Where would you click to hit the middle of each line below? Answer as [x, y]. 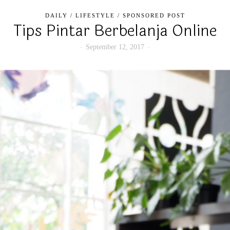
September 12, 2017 [115, 47]
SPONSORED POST [154, 15]
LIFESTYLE [95, 15]
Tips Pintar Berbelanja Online [115, 31]
